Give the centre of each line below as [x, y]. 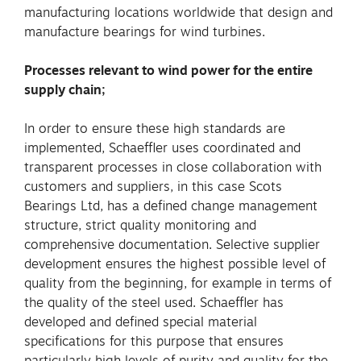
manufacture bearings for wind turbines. [145, 31]
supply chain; [65, 89]
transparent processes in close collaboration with [173, 166]
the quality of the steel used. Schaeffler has [154, 302]
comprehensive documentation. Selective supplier [172, 244]
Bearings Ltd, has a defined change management [171, 205]
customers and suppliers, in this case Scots [153, 186]
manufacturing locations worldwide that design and [178, 12]
